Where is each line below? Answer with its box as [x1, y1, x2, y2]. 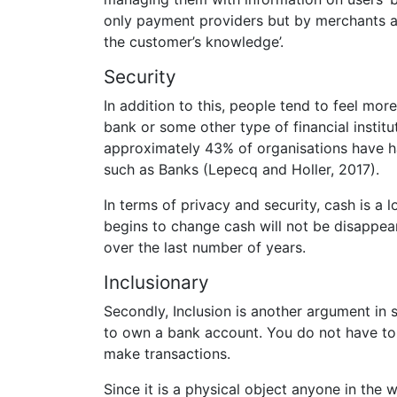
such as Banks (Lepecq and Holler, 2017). [104, 160, 379, 179]
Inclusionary [104, 271, 209, 294]
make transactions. [104, 345, 230, 363]
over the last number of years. [104, 238, 306, 257]
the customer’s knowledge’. [104, 32, 284, 51]
